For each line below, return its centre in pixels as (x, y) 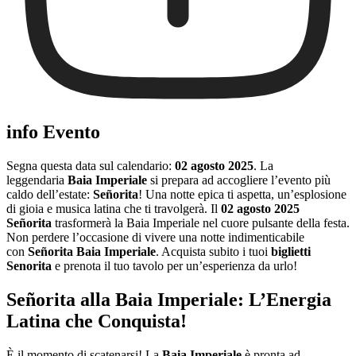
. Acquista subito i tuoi (213, 251)
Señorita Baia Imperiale (92, 251)
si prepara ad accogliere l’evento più (239, 180)
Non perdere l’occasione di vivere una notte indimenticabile (155, 237)
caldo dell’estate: (50, 194)
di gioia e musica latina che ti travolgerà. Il (114, 208)
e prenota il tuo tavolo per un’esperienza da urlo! (174, 265)
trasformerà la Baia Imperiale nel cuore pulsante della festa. (201, 222)
